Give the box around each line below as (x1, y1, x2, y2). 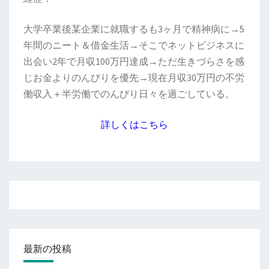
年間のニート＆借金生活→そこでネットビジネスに (23, 39, 244, 52)
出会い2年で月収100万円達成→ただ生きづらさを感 (23, 55, 244, 68)
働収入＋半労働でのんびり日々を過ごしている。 (23, 88, 235, 100)
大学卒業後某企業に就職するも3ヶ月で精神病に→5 (23, 23, 244, 35)
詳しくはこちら (101, 118, 168, 131)
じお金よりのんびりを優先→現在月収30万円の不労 (23, 71, 244, 84)
